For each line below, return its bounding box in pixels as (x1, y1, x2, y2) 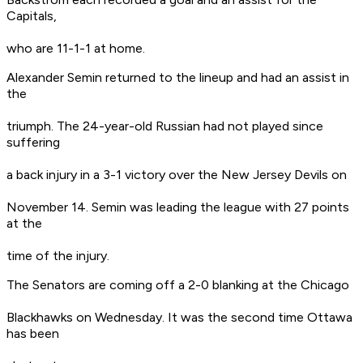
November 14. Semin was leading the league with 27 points (6, 199, 349, 216)
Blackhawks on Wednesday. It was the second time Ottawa (6, 310, 352, 326)
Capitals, (6, 8, 57, 24)
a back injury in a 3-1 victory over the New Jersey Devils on (6, 167, 347, 183)
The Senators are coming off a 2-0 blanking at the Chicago (6, 277, 349, 293)
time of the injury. (6, 248, 109, 264)
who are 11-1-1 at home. (6, 41, 145, 57)
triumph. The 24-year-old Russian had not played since (6, 118, 323, 135)
